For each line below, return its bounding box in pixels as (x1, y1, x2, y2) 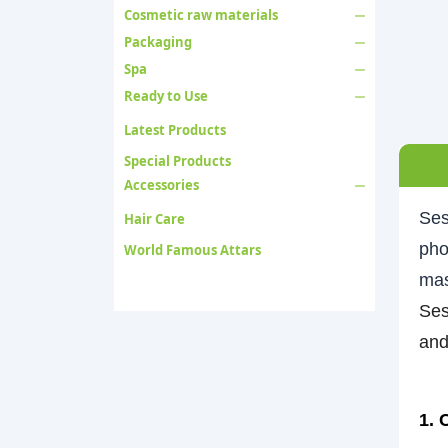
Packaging (124, 33, 192, 51)
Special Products (124, 152, 231, 170)
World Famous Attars (124, 241, 261, 259)
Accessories (124, 176, 199, 194)
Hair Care (124, 210, 185, 228)
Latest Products (124, 121, 226, 139)
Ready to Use (124, 87, 208, 105)
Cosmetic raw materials (124, 6, 278, 24)
